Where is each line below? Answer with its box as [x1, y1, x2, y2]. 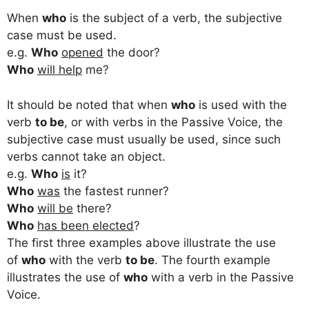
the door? [103, 46, 160, 60]
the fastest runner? [60, 183, 169, 198]
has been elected [37, 218, 134, 232]
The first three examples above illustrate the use [7, 235, 276, 250]
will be [37, 201, 73, 215]
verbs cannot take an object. [7, 149, 166, 163]
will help [37, 63, 82, 77]
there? [73, 201, 112, 215]
